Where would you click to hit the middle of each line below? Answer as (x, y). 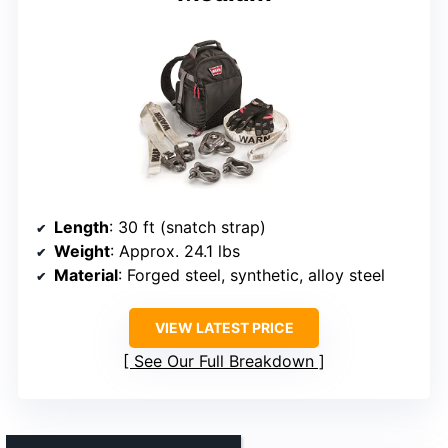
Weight (82, 250)
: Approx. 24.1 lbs (175, 250)
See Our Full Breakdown (224, 360)
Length (81, 226)
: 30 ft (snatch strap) (187, 226)
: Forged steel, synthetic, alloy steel (251, 274)
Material (86, 274)
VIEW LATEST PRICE (224, 327)
